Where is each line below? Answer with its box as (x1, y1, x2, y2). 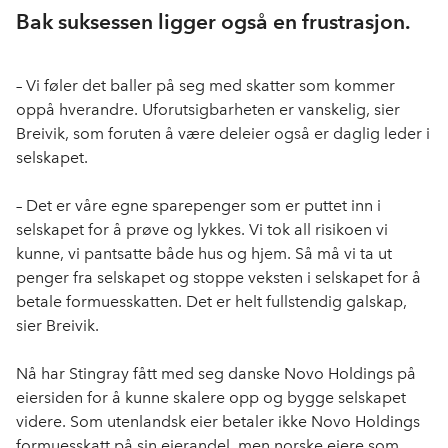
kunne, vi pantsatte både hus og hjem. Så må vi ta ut (16, 244, 392, 263)
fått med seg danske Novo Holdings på (129, 364, 416, 383)
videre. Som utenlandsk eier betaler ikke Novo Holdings (16, 412, 420, 431)
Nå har (16, 364, 69, 383)
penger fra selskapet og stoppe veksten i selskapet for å (16, 268, 421, 287)
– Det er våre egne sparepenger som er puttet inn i (16, 196, 381, 215)
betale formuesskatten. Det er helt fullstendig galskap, (16, 292, 407, 311)
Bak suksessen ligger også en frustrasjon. (16, 9, 410, 34)
